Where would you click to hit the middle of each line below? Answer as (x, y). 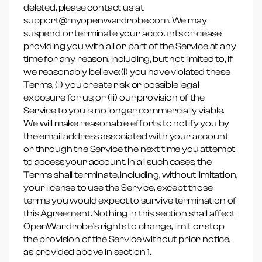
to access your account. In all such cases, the (118, 162)
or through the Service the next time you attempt (130, 149)
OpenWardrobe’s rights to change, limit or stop (124, 226)
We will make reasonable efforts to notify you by (127, 123)
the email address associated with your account (126, 136)
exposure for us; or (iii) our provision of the (114, 98)
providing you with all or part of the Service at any (130, 46)
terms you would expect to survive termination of (130, 201)
